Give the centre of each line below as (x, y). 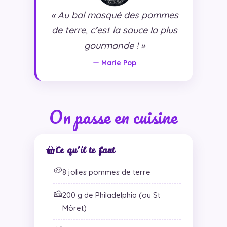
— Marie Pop (115, 63)
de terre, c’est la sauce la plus (115, 30)
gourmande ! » (115, 45)
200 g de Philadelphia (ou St (111, 195)
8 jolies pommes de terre (106, 172)
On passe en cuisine (113, 116)
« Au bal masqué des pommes (115, 15)
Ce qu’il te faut (85, 150)
